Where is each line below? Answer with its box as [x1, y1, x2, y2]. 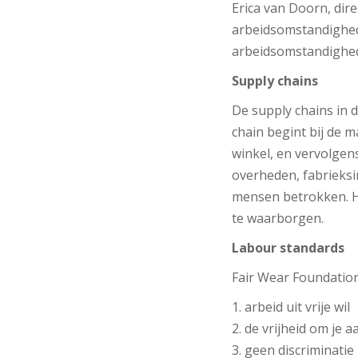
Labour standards [231, 238, 344, 257]
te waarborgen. [231, 209, 324, 227]
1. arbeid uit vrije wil [231, 297, 350, 316]
